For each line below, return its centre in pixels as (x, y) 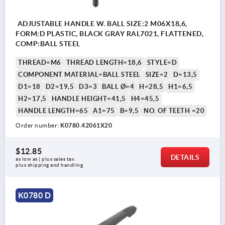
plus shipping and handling (49, 165)
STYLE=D (162, 63)
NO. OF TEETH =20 (174, 111)
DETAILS (185, 157)
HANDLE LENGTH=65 (53, 111)
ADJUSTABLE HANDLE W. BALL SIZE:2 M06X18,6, (101, 24)
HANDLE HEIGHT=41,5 (89, 99)
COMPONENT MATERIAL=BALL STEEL (79, 75)
